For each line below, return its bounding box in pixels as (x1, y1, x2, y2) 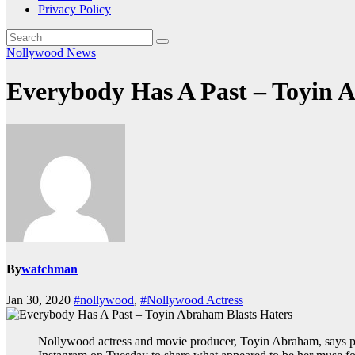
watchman (21, 262, 78, 277)
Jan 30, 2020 (6, 293, 74, 307)
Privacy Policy (38, 2, 111, 16)
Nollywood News (6, 46, 96, 59)
